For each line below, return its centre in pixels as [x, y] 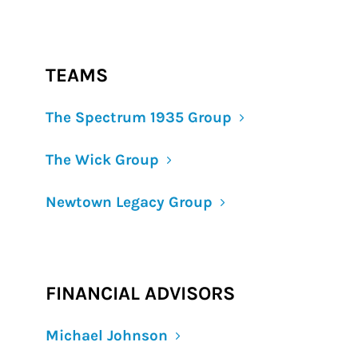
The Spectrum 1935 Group [139, 117]
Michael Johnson [107, 336]
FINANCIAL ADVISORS [140, 293]
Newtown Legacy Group [129, 202]
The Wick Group [102, 160]
